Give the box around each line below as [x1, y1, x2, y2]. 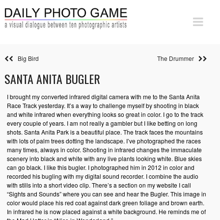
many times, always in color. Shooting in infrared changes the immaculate [6, 145, 202, 154]
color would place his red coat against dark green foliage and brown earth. [6, 198, 204, 207]
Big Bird [13, 54, 39, 62]
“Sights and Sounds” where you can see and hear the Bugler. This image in [6, 190, 206, 198]
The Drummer [157, 54, 198, 62]
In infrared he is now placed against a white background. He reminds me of [6, 207, 206, 216]
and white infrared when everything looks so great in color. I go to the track [6, 110, 203, 118]
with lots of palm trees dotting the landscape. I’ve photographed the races [6, 137, 201, 145]
